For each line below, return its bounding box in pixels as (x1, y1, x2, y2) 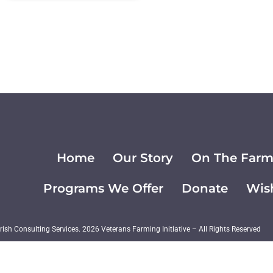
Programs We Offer (43, 180, 164, 196)
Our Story (113, 149, 174, 165)
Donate (182, 180, 229, 196)
